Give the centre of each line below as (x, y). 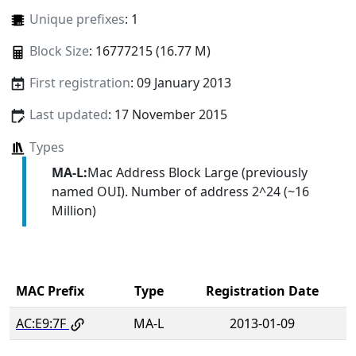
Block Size (59, 51)
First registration (79, 83)
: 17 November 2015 (167, 115)
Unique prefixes (77, 19)
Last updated (68, 115)
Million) (74, 210)
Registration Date (262, 290)
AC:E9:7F (41, 323)
